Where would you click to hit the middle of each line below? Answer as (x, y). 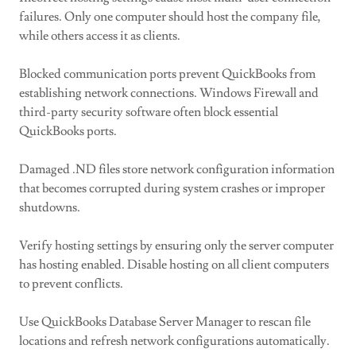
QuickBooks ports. (68, 131)
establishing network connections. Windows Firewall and (169, 93)
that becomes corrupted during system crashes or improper (172, 188)
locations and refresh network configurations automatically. (174, 341)
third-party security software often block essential (149, 112)
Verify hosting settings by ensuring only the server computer (176, 246)
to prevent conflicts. (71, 284)
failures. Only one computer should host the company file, (170, 17)
